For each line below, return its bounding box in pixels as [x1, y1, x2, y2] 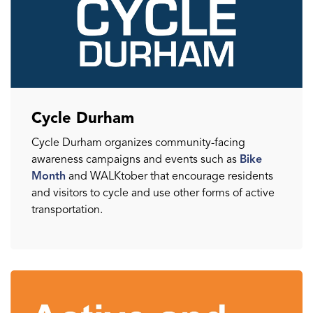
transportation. [31, 202, 103, 217]
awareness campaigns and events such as [31, 152, 240, 166]
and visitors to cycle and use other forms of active [31, 185, 275, 200]
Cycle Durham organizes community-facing [31, 135, 245, 150]
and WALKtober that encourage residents [66, 168, 273, 183]
